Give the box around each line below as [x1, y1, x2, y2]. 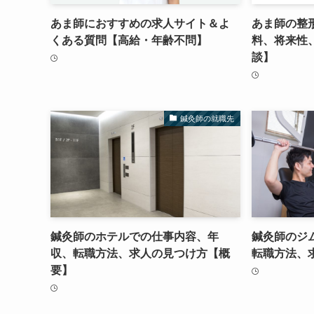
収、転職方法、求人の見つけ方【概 [50, 247, 230, 260]
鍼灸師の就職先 [180, 114, 235, 123]
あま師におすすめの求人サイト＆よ [50, 18, 230, 30]
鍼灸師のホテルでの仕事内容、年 [50, 231, 219, 243]
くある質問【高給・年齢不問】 [50, 34, 207, 47]
